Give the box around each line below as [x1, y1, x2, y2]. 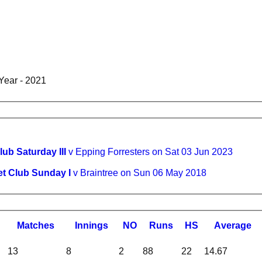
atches [25, 220, 54, 231]
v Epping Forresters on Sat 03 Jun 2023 [66, 146, 233, 157]
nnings [77, 220, 108, 231]
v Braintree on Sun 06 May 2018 [71, 167, 206, 178]
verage [220, 220, 251, 231]
